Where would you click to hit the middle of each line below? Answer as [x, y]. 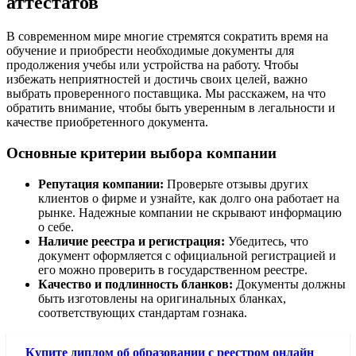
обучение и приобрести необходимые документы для [150, 51]
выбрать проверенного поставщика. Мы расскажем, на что [166, 94]
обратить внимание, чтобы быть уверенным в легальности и [171, 108]
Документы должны [289, 284]
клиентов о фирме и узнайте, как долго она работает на [189, 198]
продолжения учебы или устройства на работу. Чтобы [153, 65]
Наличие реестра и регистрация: [132, 241]
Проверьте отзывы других [236, 184]
